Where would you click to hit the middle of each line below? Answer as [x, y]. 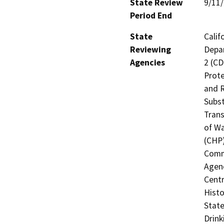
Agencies [147, 62]
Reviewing [150, 49]
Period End [151, 15]
